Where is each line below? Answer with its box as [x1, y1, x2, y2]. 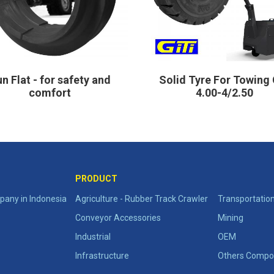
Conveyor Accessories [75, 212, 161, 223]
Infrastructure [75, 250, 130, 261]
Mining [218, 212, 244, 223]
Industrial [75, 231, 111, 242]
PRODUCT [75, 173, 118, 183]
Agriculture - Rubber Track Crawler [75, 193, 209, 204]
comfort [29, 86, 71, 99]
